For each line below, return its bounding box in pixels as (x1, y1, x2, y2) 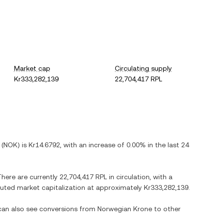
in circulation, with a (107, 173, 172, 181)
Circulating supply (115, 64, 172, 72)
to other (152, 205, 181, 213)
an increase (79, 141, 115, 149)
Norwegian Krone (97, 205, 152, 213)
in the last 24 (146, 141, 189, 149)
